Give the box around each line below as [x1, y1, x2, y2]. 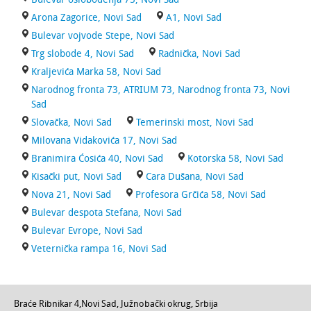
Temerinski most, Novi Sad [136, 117, 253, 128]
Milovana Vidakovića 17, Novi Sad [31, 135, 177, 146]
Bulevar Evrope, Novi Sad [31, 225, 142, 237]
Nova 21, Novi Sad [31, 189, 111, 201]
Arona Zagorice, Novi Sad [31, 12, 142, 24]
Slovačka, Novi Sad [31, 117, 112, 128]
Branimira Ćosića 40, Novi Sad [31, 153, 163, 165]
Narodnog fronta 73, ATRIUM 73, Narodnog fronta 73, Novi [31, 84, 290, 96]
